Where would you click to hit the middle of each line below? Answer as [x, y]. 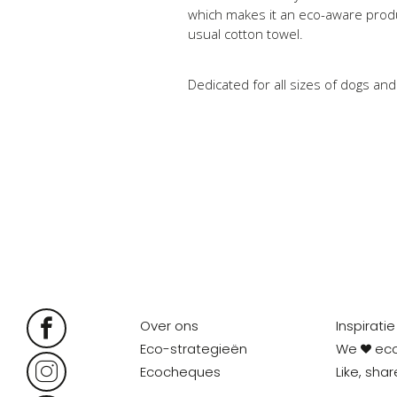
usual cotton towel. [245, 34]
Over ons [170, 326]
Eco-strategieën [194, 349]
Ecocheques [181, 372]
